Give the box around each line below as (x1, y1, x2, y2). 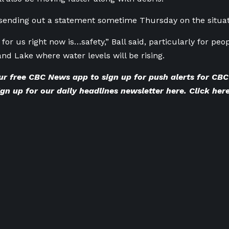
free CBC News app (10, 72, 88, 82)
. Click (184, 86, 210, 96)
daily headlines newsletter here (57, 86, 184, 96)
